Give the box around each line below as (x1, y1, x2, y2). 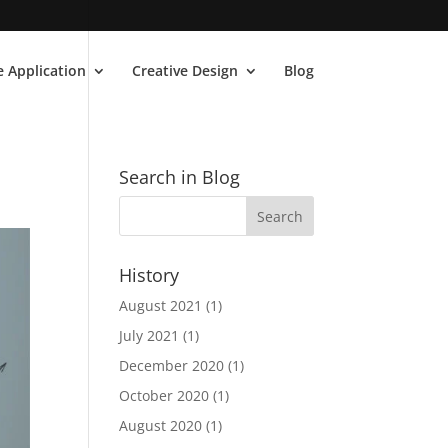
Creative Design (131, 61, 238, 80)
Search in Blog (119, 165, 241, 189)
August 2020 (119, 416, 203, 435)
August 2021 (119, 296, 203, 315)
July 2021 (119, 326, 180, 345)
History (119, 263, 180, 287)
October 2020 (119, 386, 210, 405)
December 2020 (119, 356, 225, 375)
